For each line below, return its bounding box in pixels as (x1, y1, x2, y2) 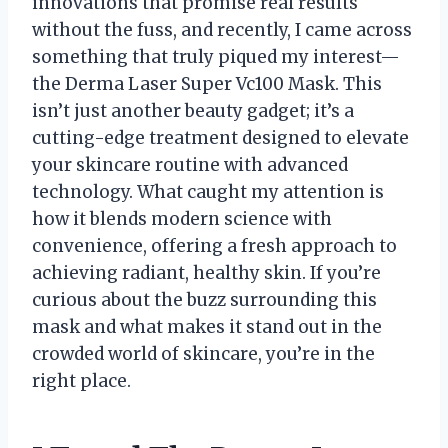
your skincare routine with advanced (32, 153, 348, 176)
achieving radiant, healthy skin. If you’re (32, 261, 381, 284)
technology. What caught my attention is (32, 180, 384, 203)
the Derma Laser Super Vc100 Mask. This (32, 72, 382, 95)
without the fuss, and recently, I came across (32, 18, 412, 41)
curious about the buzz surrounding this (32, 288, 377, 311)
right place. (32, 369, 131, 392)
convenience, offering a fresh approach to (32, 234, 397, 257)
